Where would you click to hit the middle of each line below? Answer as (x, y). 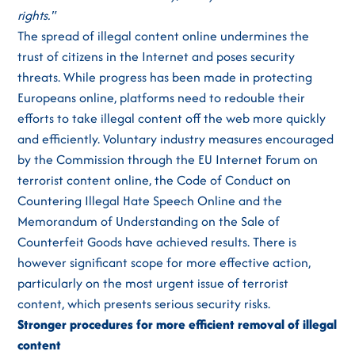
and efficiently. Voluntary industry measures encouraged (176, 139)
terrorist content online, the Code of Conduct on (155, 180)
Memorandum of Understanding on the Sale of (149, 221)
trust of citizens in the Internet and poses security (157, 56)
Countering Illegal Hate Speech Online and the (150, 200)
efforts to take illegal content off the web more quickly (172, 118)
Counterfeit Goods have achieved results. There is (157, 242)
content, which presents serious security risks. (144, 303)
